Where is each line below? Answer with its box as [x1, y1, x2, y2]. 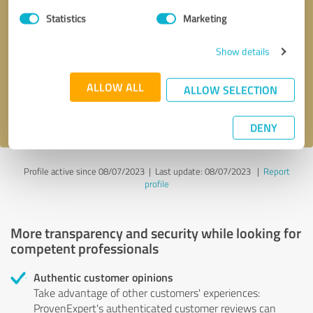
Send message [126, 68, 187, 82]
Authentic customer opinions [34, 268, 173, 285]
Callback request [34, 29, 107, 45]
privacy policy [66, 102, 124, 117]
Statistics [46, 11, 86, 25]
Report [263, 164, 290, 177]
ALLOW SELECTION [184, 81, 277, 98]
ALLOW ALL [87, 78, 144, 95]
